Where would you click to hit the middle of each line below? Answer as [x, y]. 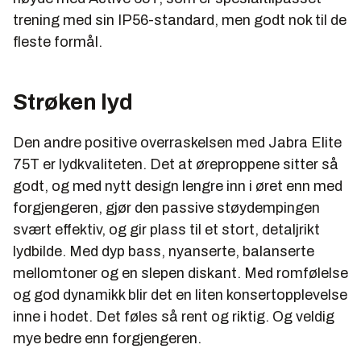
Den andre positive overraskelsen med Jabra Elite [177, 142]
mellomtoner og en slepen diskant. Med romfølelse [180, 273]
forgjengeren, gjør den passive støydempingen [166, 207]
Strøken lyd [73, 102]
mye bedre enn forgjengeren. [107, 338]
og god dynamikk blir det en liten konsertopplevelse [180, 295]
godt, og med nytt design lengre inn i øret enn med [178, 186]
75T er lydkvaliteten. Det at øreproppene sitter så [176, 164]
